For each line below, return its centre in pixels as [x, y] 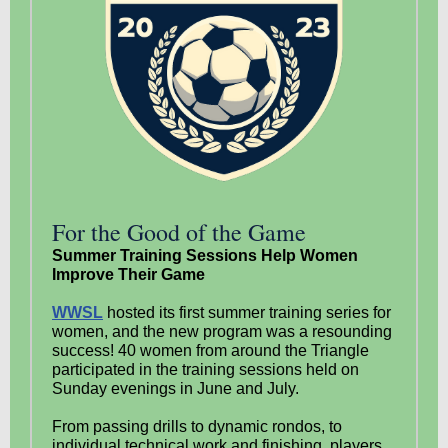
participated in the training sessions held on [205, 369]
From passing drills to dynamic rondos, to [197, 426]
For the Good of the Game [179, 232]
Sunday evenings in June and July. [175, 388]
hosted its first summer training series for [249, 312]
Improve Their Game [128, 274]
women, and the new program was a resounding [222, 331]
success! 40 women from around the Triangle [210, 350]
